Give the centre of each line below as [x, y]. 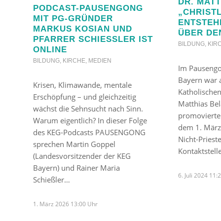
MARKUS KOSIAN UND [83, 28]
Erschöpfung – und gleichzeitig [85, 96]
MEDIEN [100, 60]
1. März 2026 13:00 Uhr [65, 204]
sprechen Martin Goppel [74, 144]
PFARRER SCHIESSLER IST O [93, 39]
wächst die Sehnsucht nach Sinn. [88, 108]
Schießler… [52, 179]
